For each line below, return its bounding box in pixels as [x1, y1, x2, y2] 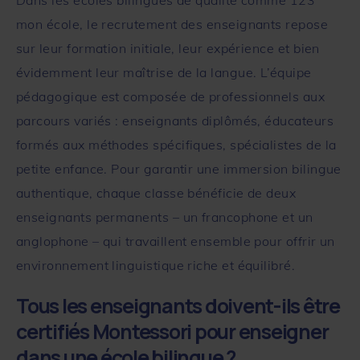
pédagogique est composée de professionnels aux [16, 88, 325, 104]
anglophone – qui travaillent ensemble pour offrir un [16, 232, 335, 249]
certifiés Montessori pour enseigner [16, 317, 329, 346]
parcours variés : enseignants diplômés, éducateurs [16, 112, 333, 129]
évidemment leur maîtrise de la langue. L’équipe [16, 63, 312, 80]
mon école [16, 15, 80, 32]
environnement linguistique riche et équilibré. [16, 256, 296, 273]
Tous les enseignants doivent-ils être [16, 291, 340, 320]
